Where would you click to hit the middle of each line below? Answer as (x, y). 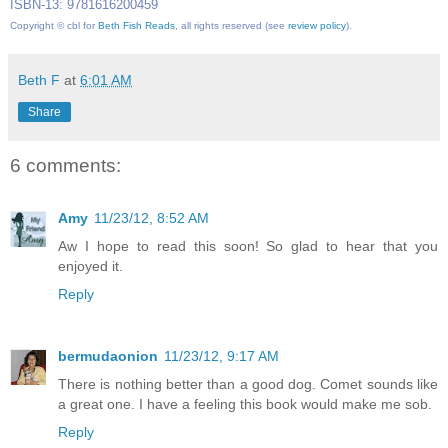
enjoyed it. (90, 265)
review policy (317, 26)
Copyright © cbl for (54, 26)
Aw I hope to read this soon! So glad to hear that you (248, 245)
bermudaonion (108, 355)
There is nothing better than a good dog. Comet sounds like (248, 383)
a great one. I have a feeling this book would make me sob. (245, 403)
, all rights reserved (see (231, 26)
